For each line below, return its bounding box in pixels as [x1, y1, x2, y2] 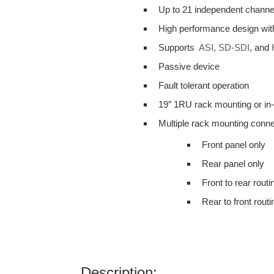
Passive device [158, 61, 220, 72]
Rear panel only [202, 158, 264, 169]
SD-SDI [218, 42, 250, 53]
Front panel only [202, 139, 265, 150]
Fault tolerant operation [158, 80, 249, 91]
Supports [158, 42, 199, 53]
